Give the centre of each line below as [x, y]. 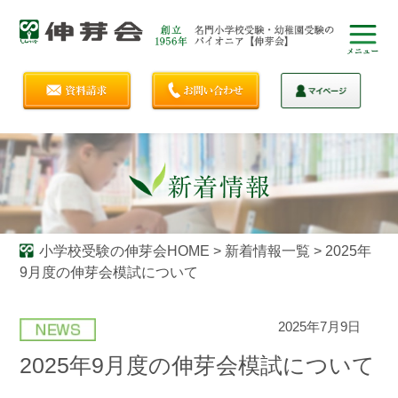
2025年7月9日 [320, 326]
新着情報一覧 [267, 251]
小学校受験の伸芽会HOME [124, 251]
